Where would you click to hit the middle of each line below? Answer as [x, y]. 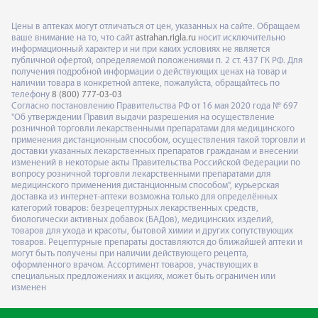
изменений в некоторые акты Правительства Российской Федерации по [156, 163]
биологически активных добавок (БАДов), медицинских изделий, [142, 219]
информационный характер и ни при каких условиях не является [141, 49]
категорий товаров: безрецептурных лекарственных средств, [135, 208]
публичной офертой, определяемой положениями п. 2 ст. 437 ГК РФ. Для [157, 60]
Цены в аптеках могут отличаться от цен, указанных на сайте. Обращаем [155, 26]
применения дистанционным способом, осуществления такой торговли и [158, 140]
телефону [32, 94]
